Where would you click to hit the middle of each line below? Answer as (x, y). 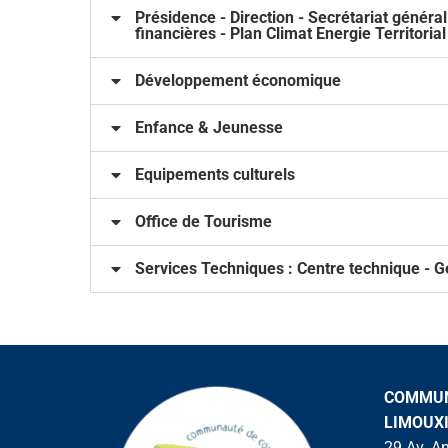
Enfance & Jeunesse (209, 128)
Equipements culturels (215, 175)
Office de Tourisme (203, 222)
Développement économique (238, 81)
